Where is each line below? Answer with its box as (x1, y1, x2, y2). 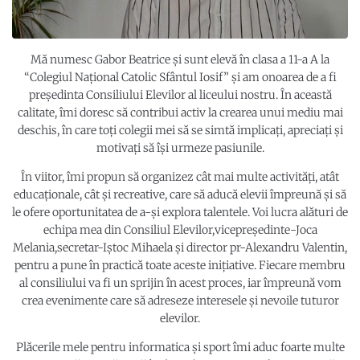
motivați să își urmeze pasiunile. (96, 141, 264, 156)
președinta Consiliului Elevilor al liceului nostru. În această (28, 88, 332, 103)
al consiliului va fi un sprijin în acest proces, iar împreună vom (18, 276, 342, 291)
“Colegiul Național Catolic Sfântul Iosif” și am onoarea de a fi (23, 70, 337, 85)
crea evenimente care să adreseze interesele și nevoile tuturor (21, 293, 339, 309)
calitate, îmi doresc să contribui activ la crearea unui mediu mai (17, 105, 343, 121)
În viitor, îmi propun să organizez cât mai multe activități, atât (21, 170, 339, 185)
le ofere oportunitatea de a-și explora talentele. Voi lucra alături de (12, 205, 348, 220)
